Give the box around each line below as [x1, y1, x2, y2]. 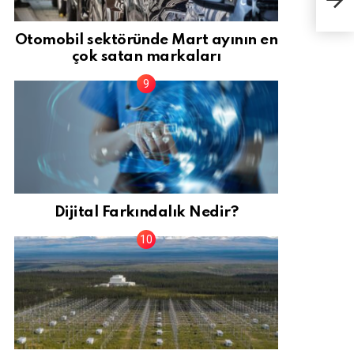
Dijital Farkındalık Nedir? [54, 204, 239, 220]
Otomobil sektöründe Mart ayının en [14, 32, 278, 47]
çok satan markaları [71, 49, 221, 64]
